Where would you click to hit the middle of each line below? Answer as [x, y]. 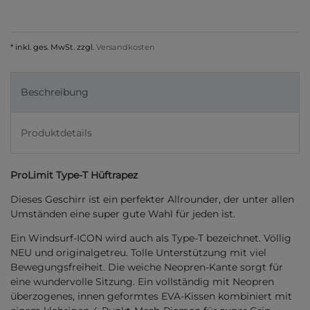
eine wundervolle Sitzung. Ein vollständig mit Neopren [142, 281]
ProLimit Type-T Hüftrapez [74, 175]
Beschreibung [55, 92]
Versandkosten [125, 47]
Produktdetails [56, 133]
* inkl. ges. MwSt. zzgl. [52, 47]
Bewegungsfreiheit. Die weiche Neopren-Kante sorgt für [147, 267]
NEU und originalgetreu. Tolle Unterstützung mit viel [138, 252]
